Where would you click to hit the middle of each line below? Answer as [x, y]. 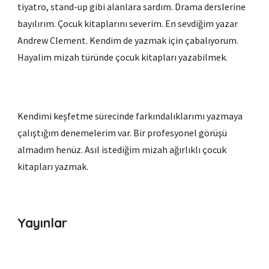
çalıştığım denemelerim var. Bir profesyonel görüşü [122, 133]
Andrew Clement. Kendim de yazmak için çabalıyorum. [128, 40]
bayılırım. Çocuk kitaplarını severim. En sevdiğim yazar [128, 23]
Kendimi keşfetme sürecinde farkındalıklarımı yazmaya [130, 116]
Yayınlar [43, 223]
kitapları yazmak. [54, 166]
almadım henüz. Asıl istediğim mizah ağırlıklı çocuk [122, 150]
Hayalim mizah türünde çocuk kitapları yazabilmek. [124, 57]
